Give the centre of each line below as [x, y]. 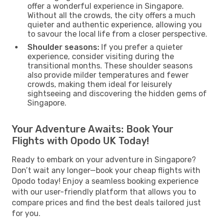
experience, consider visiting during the [101, 56]
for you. [26, 213]
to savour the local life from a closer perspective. [117, 34]
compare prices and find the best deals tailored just [106, 202]
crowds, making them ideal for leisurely [100, 84]
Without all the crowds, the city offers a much [111, 15]
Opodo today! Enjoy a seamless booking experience [105, 181]
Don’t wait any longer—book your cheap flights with [106, 170]
